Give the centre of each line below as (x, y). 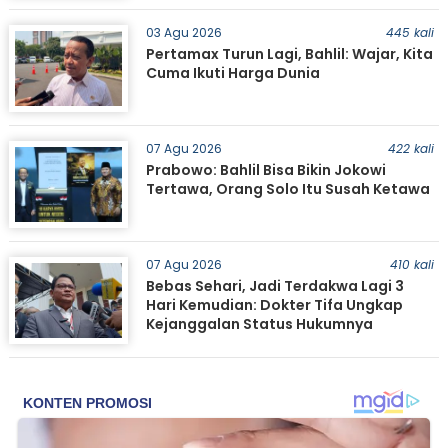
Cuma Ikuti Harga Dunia (232, 73)
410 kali (411, 264)
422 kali (410, 148)
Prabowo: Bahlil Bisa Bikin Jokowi (265, 170)
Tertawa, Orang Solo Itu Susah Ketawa (287, 189)
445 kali (409, 32)
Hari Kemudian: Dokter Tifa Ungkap (274, 305)
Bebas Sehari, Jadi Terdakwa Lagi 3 (274, 286)
